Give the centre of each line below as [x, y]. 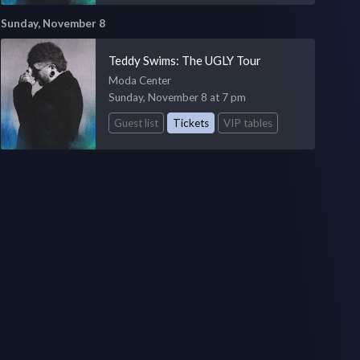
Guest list [136, 123]
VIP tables [247, 123]
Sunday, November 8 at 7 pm [177, 97]
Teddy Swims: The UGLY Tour [184, 60]
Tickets [190, 123]
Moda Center [139, 80]
